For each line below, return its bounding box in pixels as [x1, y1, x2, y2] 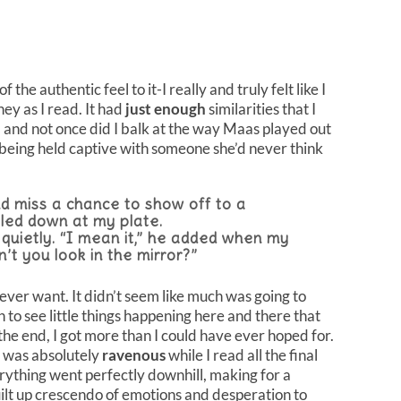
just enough [125, 98, 206, 118]
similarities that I [206, 98, 316, 118]
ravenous [102, 345, 166, 364]
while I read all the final [166, 345, 318, 364]
